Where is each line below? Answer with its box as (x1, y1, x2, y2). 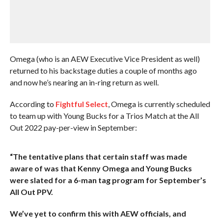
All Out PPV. (9, 187, 53, 196)
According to (9, 99, 55, 109)
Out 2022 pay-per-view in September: (9, 123, 137, 132)
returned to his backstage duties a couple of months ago (9, 66, 197, 75)
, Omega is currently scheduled (108, 99, 210, 109)
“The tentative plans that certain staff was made (9, 152, 187, 161)
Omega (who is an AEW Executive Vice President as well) (9, 54, 200, 63)
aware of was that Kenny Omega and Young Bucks (9, 164, 192, 173)
